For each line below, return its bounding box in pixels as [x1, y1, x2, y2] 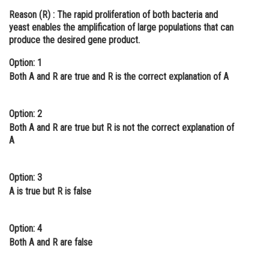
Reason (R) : [9, 9, 55, 20]
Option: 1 [9, 57, 42, 68]
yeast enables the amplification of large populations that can [9, 22, 234, 33]
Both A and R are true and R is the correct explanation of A [9, 71, 229, 82]
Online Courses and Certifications [25, 10, 160, 21]
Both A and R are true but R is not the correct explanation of [9, 122, 234, 133]
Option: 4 [9, 223, 42, 234]
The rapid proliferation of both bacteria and [55, 9, 218, 20]
